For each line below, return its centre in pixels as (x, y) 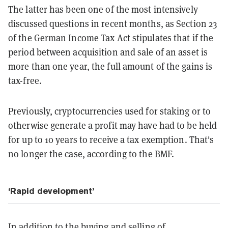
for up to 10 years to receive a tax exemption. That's (111, 140)
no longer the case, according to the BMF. (91, 154)
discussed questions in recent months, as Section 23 (113, 24)
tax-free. (25, 81)
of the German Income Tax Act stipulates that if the (111, 38)
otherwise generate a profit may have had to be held (113, 126)
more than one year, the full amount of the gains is (110, 67)
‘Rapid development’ (51, 191)
